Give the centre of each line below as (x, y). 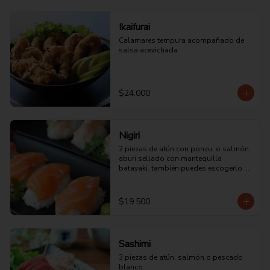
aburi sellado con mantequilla (170, 159)
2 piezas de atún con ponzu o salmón (184, 149)
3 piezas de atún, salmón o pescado (181, 257)
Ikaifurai (134, 27)
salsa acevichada (148, 50)
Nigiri (129, 136)
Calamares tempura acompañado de (181, 40)
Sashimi (134, 244)
